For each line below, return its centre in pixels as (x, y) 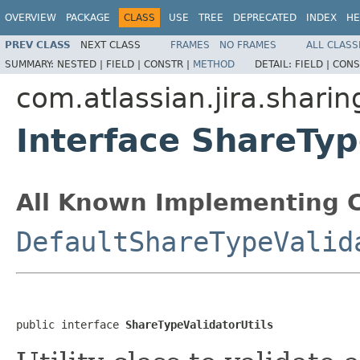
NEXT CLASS (110, 45)
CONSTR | (168, 64)
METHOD (214, 64)
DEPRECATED (265, 18)
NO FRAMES (248, 45)
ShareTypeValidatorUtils (199, 324)
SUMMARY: (31, 64)
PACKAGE (88, 18)
